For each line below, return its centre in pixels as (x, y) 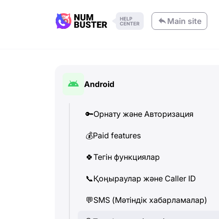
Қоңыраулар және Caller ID (145, 178)
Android (99, 84)
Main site (184, 21)
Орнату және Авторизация (143, 114)
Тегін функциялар (127, 157)
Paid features (117, 135)
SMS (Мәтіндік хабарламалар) (150, 200)
